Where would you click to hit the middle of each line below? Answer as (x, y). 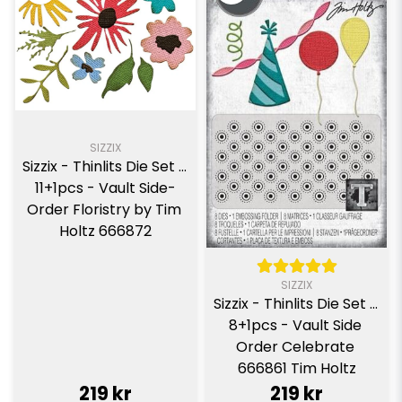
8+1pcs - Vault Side (295, 325)
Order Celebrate (295, 346)
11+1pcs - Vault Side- (105, 188)
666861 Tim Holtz (297, 368)
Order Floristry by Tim (104, 210)
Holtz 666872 (105, 232)
